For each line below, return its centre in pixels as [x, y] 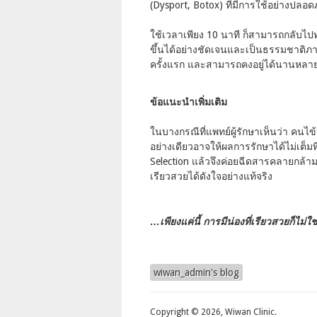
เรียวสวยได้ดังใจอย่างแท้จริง [213, 176]
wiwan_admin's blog [196, 273]
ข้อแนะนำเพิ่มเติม [189, 102]
